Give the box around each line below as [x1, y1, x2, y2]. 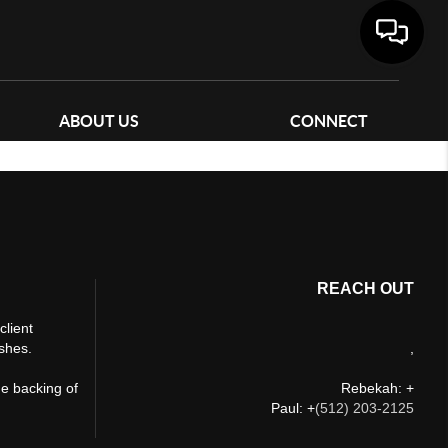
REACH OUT [317, 279, 415, 297]
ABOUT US [58, 111, 139, 130]
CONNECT [290, 111, 369, 130]
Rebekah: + [341, 379, 415, 396]
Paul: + [271, 399, 316, 416]
